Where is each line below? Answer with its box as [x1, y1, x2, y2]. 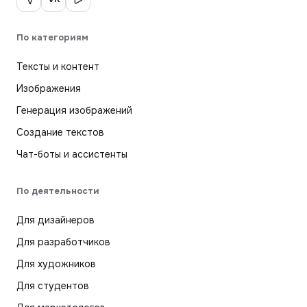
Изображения [16, 82, 81, 95]
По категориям [16, 31, 88, 43]
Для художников [16, 257, 96, 270]
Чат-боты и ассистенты [16, 147, 127, 160]
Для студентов [16, 279, 89, 292]
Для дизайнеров [16, 213, 95, 226]
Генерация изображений [16, 103, 132, 116]
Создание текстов [16, 125, 104, 138]
